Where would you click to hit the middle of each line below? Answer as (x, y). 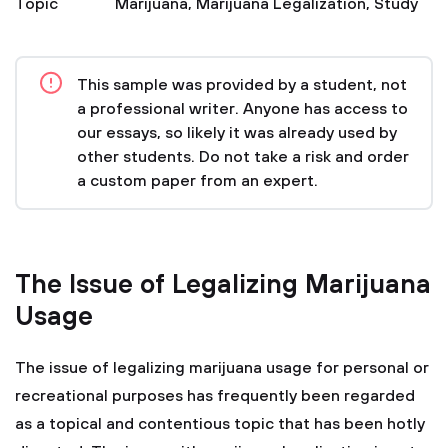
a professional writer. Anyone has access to (242, 109)
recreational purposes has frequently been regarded (215, 396)
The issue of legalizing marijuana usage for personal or (222, 368)
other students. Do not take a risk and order (243, 157)
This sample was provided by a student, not (242, 85)
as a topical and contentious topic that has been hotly (220, 424)
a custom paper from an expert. (197, 181)
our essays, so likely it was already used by (237, 133)
